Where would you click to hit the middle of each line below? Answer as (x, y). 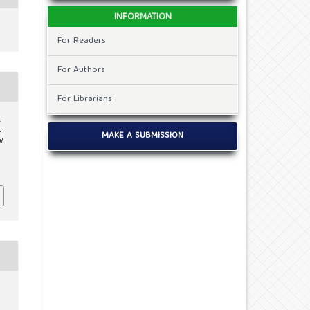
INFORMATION (143, 17)
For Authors (81, 70)
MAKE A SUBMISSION (143, 136)
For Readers (82, 41)
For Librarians (85, 99)
